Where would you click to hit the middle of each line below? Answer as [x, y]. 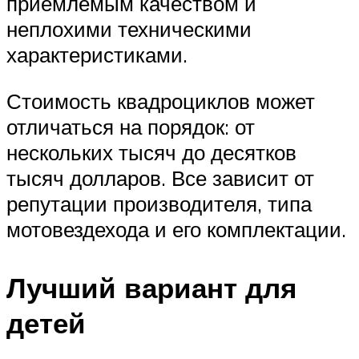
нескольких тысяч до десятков [151, 152]
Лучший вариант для [151, 287]
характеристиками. [97, 55]
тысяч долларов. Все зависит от [160, 177]
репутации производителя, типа [159, 203]
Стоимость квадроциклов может [161, 101]
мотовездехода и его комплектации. [176, 229]
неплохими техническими [129, 29]
